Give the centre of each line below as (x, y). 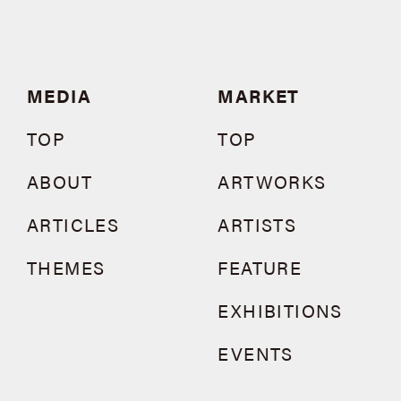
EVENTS (256, 353)
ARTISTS (257, 224)
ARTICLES (73, 224)
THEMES (66, 267)
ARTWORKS (272, 181)
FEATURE (260, 267)
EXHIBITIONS (280, 310)
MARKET (259, 95)
